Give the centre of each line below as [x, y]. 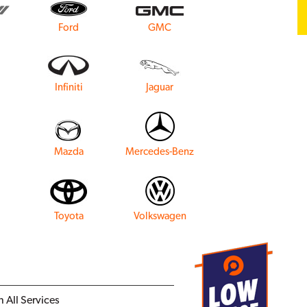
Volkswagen [160, 216]
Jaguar [160, 87]
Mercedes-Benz [160, 152]
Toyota [69, 216]
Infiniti [69, 87]
